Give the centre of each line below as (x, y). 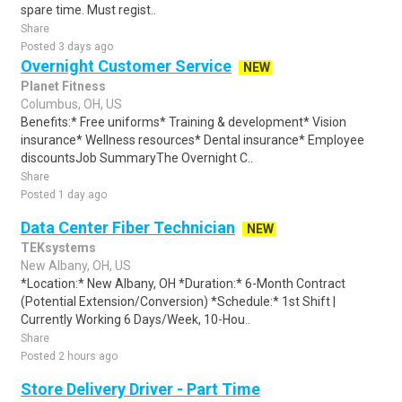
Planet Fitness (63, 86)
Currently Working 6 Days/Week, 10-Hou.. (135, 319)
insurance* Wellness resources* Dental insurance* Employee (192, 140)
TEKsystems (58, 248)
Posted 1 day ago (64, 195)
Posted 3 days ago (67, 47)
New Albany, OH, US (76, 266)
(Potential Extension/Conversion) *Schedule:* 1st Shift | (178, 301)
